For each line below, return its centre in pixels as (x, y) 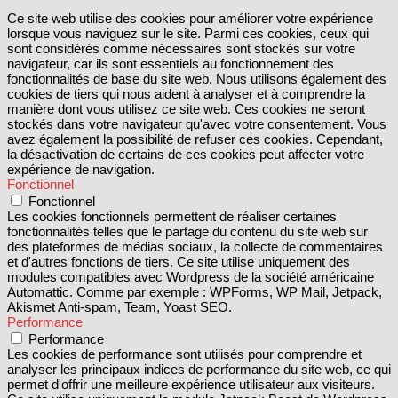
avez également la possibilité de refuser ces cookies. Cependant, (195, 139)
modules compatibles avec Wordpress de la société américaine (191, 276)
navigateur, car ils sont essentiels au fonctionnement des (171, 63)
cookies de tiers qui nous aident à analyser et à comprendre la (186, 93)
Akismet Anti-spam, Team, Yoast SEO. (119, 306)
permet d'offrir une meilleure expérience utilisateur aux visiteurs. (191, 384)
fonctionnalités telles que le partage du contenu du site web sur (187, 231)
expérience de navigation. (81, 169)
